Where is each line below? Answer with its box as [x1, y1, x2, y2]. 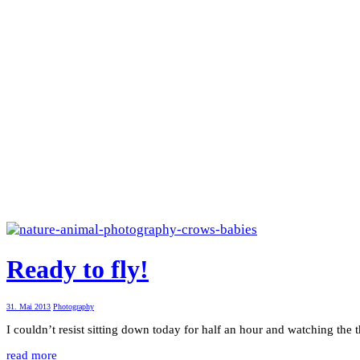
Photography [53, 301, 94, 311]
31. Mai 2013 [6, 301, 51, 311]
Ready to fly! [6, 255, 149, 284]
